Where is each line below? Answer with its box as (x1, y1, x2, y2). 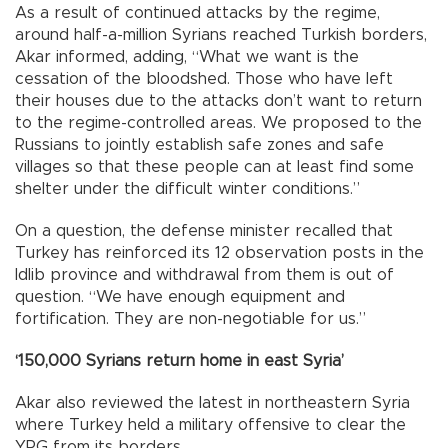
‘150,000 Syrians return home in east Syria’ (15, 353, 344, 370)
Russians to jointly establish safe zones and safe (15, 137, 384, 154)
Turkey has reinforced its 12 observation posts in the (15, 245, 424, 262)
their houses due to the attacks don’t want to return (15, 93, 422, 110)
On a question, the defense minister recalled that (15, 223, 393, 240)
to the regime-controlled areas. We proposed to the (15, 115, 422, 132)
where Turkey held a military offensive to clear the (15, 417, 406, 434)
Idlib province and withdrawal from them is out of (15, 267, 394, 284)
